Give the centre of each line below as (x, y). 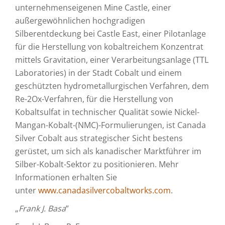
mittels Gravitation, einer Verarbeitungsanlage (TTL (112, 60)
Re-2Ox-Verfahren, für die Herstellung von (94, 99)
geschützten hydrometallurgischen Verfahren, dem (112, 86)
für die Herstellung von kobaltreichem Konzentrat (109, 47)
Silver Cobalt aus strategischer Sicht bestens (99, 138)
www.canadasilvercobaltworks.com (104, 190)
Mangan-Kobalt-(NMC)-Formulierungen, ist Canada (110, 125)
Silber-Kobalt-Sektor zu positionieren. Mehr (97, 164)
